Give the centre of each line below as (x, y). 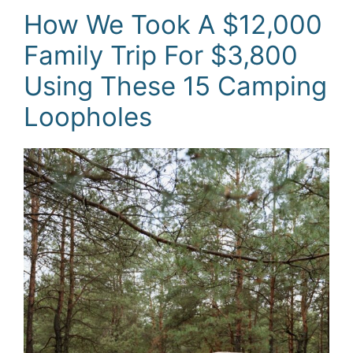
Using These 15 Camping (175, 85)
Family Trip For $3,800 (161, 55)
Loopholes (88, 116)
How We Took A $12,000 (173, 24)
